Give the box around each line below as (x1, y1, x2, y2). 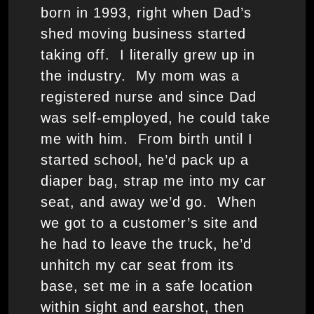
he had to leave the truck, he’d (40, 236, 252, 252)
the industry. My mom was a (40, 68, 240, 84)
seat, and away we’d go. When (40, 194, 257, 210)
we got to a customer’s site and (40, 215, 258, 231)
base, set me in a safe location (40, 278, 253, 294)
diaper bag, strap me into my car (40, 173, 266, 189)
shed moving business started (40, 26, 246, 42)
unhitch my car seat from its (40, 257, 234, 273)
